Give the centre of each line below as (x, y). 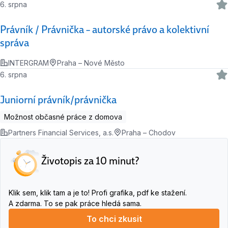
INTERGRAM (28, 63)
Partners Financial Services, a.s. (61, 132)
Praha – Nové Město (91, 63)
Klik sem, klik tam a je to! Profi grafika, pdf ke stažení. (98, 192)
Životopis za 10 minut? (90, 161)
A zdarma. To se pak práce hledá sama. (75, 203)
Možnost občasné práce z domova (63, 117)
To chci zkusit (114, 219)
